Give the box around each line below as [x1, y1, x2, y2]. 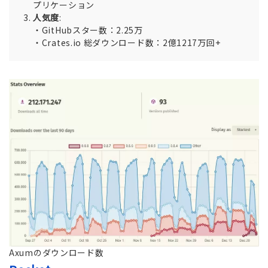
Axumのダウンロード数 [9, 246, 104, 259]
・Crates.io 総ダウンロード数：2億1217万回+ [33, 36, 221, 48]
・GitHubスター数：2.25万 [33, 23, 143, 36]
